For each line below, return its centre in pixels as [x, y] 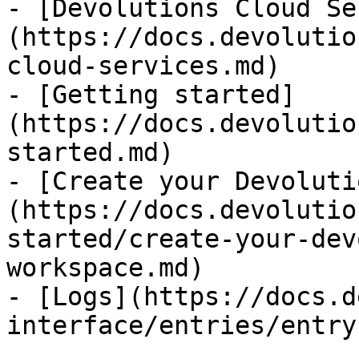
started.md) [90, 152]
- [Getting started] [151, 95]
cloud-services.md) [143, 66]
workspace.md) [105, 268]
